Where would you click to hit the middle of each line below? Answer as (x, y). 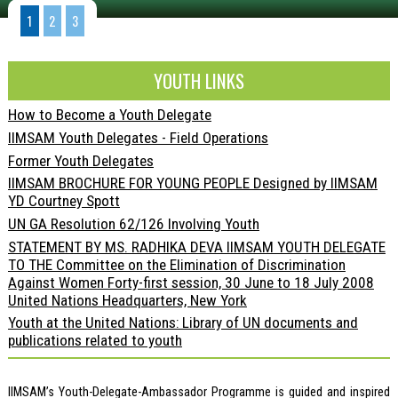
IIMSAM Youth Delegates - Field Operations (138, 137)
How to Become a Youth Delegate (109, 115)
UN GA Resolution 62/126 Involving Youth (133, 223)
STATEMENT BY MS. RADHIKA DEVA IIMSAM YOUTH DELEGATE (196, 247)
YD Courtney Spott (64, 201)
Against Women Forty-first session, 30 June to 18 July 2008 (191, 282)
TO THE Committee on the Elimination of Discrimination (176, 264)
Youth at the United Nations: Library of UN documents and (183, 323)
